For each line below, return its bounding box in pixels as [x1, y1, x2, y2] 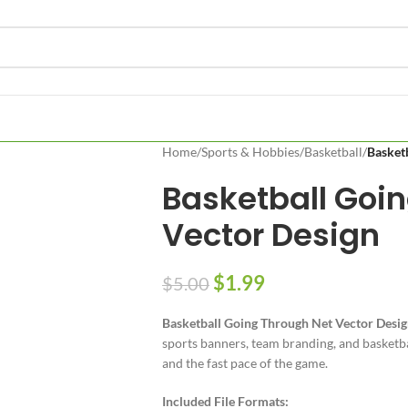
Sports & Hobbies [200, 144, 300, 159]
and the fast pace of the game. [161, 355, 328, 371]
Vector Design [161, 213, 380, 257]
